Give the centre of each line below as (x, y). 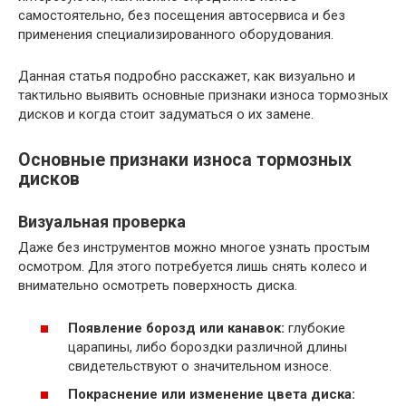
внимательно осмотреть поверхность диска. (158, 286)
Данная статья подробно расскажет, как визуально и (187, 76)
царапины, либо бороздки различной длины (208, 347)
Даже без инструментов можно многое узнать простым (194, 248)
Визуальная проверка (102, 222)
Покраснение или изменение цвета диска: (212, 395)
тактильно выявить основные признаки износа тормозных (203, 95)
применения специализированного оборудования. (176, 34)
